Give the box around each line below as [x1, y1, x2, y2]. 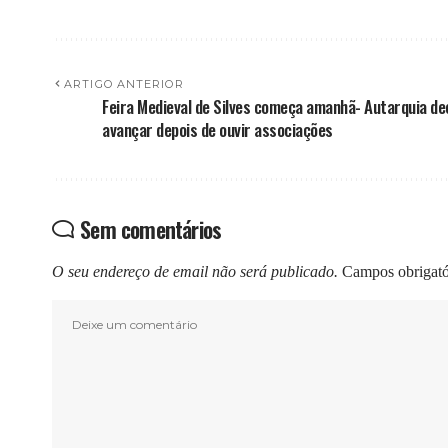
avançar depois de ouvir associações [102, 117, 333, 143]
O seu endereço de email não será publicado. [52, 263, 338, 281]
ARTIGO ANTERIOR [64, 77, 184, 92]
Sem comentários [80, 213, 222, 246]
